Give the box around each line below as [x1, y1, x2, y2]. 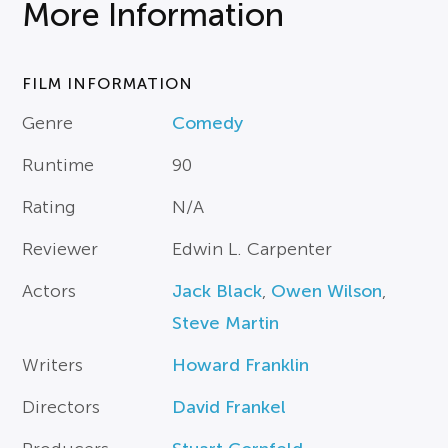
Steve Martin [172, 313, 280, 333]
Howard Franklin [172, 355, 310, 375]
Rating [22, 197, 77, 217]
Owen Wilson [271, 281, 383, 301]
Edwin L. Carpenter [172, 239, 333, 259]
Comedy [172, 113, 244, 133]
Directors [22, 397, 101, 417]
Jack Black [172, 281, 263, 301]
